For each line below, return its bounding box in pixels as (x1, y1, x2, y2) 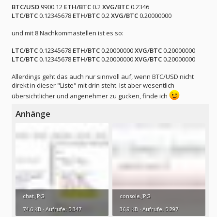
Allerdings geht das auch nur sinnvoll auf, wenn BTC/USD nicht (12, 72, 194, 81)
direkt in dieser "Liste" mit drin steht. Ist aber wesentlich (12, 81, 174, 90)
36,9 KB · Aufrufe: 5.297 (120, 205, 178, 213)
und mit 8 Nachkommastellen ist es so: (12, 29, 124, 37)
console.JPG (120, 192, 151, 200)
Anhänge (15, 108, 50, 119)
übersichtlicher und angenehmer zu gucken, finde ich (12, 92, 169, 100)
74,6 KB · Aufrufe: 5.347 (23, 205, 81, 213)
